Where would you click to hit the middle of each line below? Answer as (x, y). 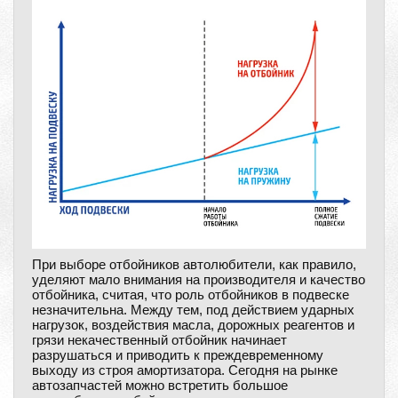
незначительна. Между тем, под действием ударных (193, 310)
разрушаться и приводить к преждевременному (178, 355)
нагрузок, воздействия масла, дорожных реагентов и (193, 325)
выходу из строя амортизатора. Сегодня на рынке (185, 370)
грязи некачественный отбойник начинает (159, 340)
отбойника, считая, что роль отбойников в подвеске (191, 295)
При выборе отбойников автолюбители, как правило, (194, 264)
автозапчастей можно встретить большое (160, 385)
